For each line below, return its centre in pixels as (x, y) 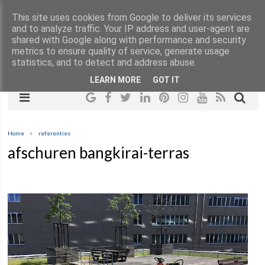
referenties (55, 133)
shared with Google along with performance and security (129, 40)
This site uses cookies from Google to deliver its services (132, 17)
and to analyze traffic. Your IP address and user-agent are (131, 29)
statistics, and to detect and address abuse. (104, 62)
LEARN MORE (115, 80)
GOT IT (166, 80)
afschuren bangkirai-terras (99, 152)
